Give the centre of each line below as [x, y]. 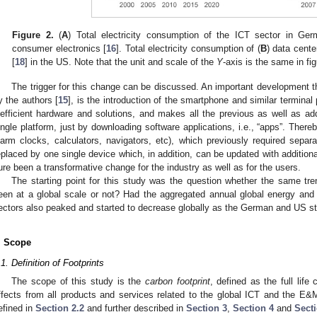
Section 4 [253, 308]
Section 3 [207, 308]
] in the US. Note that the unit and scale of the [121, 62]
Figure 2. [33, 35]
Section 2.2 [60, 308]
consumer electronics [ [59, 49]
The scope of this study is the [78, 281]
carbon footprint [177, 281]
